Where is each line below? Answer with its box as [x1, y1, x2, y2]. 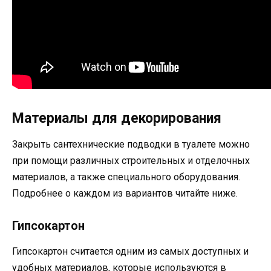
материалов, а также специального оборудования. [12, 171, 240, 183]
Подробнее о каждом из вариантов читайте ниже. [12, 187, 238, 199]
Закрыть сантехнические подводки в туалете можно [12, 138, 250, 150]
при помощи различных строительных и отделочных [12, 154, 250, 166]
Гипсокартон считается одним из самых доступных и [12, 246, 249, 258]
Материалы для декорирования [12, 109, 221, 126]
